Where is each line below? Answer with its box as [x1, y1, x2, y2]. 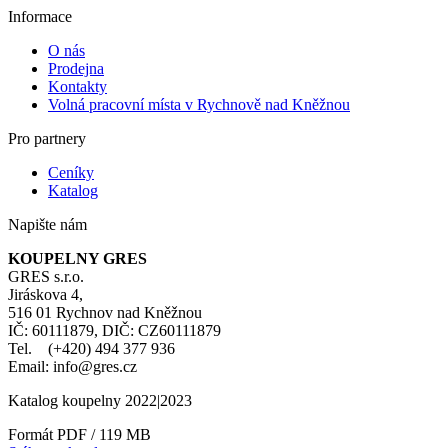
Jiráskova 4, [8, 286, 83, 304]
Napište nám [8, 216, 87, 234]
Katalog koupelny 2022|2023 [8, 392, 192, 410]
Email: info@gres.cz [8, 358, 137, 376]
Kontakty [48, 78, 107, 96]
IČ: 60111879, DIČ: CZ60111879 [8, 322, 221, 340]
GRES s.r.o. [8, 268, 84, 286]
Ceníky [48, 164, 94, 182]
